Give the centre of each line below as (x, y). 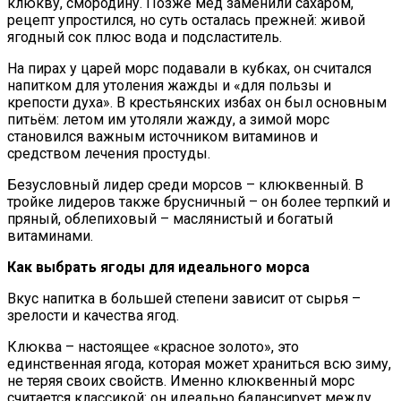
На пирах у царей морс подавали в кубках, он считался (189, 69)
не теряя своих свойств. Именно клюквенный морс (181, 381)
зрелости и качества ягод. (93, 316)
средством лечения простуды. (109, 154)
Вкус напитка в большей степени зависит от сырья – (184, 299)
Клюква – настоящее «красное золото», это (153, 347)
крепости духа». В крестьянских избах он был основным (197, 103)
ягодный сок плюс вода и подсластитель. (145, 38)
